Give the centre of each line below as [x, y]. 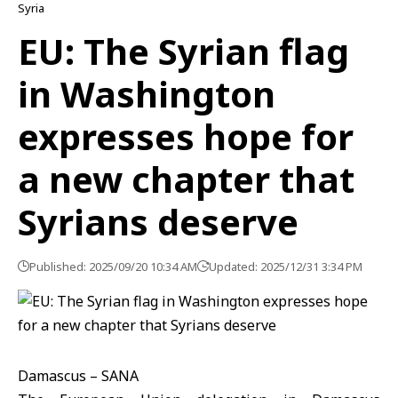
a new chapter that [186, 179]
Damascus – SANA [78, 376]
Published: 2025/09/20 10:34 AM [113, 267]
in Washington [147, 94]
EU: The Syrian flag [183, 51]
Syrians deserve [158, 222]
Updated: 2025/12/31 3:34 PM [286, 267]
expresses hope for [186, 136]
